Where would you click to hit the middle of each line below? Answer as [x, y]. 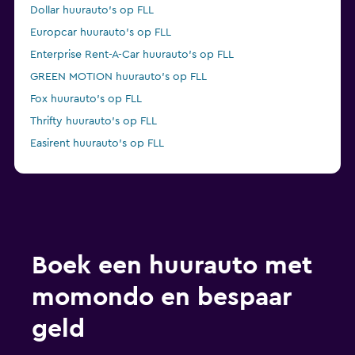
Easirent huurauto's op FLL [97, 144]
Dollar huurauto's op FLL [92, 11]
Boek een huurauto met [172, 266]
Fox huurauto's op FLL [86, 99]
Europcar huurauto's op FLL [101, 33]
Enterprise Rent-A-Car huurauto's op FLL [132, 55]
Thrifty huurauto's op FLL [94, 122]
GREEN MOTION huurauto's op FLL [118, 77]
